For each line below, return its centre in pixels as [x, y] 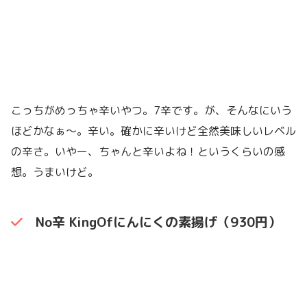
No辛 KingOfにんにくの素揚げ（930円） [158, 222]
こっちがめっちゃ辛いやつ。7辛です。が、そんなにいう [151, 110]
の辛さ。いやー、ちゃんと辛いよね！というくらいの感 [148, 151]
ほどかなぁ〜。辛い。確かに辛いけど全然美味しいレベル [153, 131]
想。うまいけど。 [55, 172]
